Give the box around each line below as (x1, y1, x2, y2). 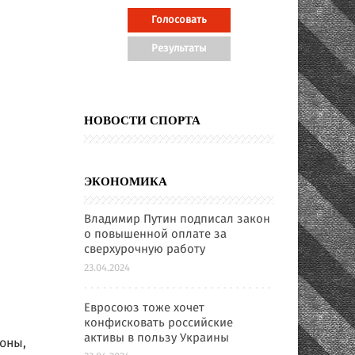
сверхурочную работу (84, 240, 205, 259)
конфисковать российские (84, 314, 233, 333)
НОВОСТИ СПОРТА (84, 114, 200, 127)
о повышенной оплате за (84, 225, 227, 244)
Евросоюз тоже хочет (84, 299, 204, 318)
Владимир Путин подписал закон (84, 210, 270, 229)
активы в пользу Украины (84, 329, 229, 348)
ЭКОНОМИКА (84, 175, 167, 188)
